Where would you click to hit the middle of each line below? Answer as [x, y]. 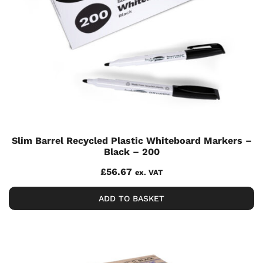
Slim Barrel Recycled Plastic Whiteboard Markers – [131, 141]
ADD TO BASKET [131, 198]
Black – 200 [131, 152]
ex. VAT [149, 172]
